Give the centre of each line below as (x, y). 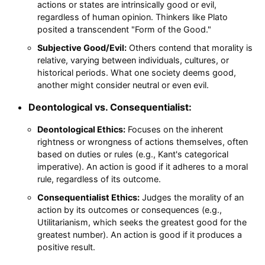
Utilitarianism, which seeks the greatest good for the (142, 222)
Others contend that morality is (189, 47)
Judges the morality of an (191, 197)
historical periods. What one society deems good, (136, 72)
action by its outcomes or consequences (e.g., (129, 209)
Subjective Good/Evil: (82, 47)
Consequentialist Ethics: (88, 197)
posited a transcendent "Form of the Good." (124, 29)
